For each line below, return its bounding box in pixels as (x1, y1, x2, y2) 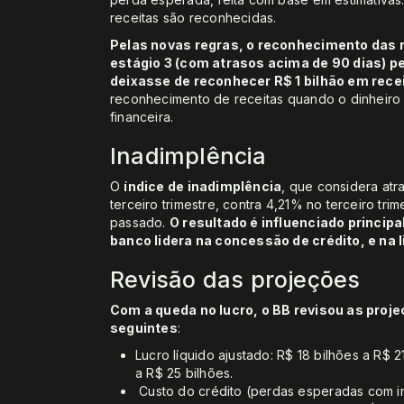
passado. (110, 215, 170, 231)
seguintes (110, 320, 178, 336)
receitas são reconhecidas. (110, 10, 277, 26)
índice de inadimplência (124, 179, 282, 195)
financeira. (110, 109, 174, 125)
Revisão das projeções (110, 266, 361, 294)
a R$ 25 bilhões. (135, 365, 234, 381)
